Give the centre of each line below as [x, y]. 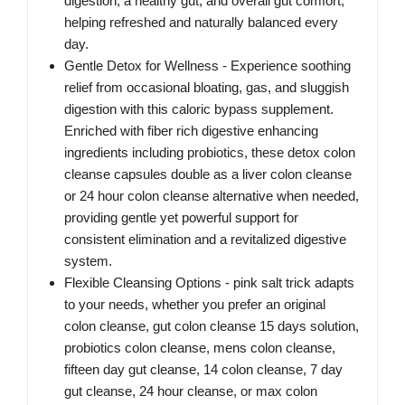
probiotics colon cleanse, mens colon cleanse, [200, 348]
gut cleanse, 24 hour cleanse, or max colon [191, 391]
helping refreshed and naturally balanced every [201, 23]
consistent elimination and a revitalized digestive [205, 240]
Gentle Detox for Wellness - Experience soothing [207, 66]
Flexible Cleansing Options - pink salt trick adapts [209, 283]
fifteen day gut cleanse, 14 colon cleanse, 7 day [203, 370]
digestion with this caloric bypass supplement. [199, 109]
